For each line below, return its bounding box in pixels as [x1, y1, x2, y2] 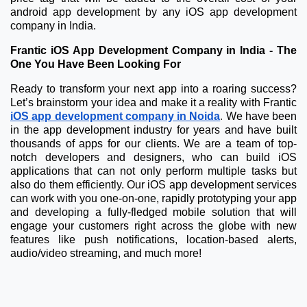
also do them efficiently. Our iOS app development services [10, 178, 297, 191]
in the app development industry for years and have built [10, 123, 297, 136]
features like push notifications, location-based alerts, [10, 233, 297, 245]
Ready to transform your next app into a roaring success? [10, 82, 297, 95]
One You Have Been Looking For [10, 58, 181, 70]
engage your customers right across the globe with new [10, 219, 297, 232]
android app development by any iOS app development [10, 5, 297, 18]
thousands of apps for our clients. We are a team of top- [10, 137, 297, 149]
